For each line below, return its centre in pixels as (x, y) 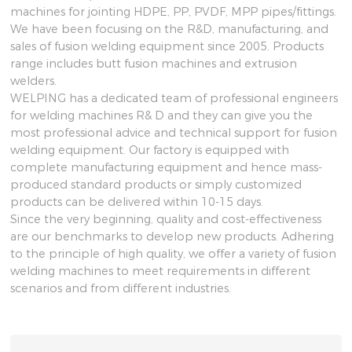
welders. (34, 81)
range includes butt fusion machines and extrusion (154, 64)
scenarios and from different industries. (121, 289)
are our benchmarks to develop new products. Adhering (172, 237)
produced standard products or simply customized (156, 185)
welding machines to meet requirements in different (161, 271)
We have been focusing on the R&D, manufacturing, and (170, 29)
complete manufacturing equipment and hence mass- (167, 168)
